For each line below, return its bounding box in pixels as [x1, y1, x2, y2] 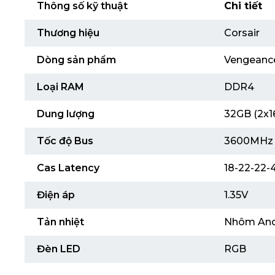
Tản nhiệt [37, 216, 84, 228]
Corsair [224, 27, 260, 39]
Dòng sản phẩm [37, 54, 116, 66]
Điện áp [37, 189, 75, 201]
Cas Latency [37, 162, 99, 174]
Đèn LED [37, 243, 80, 255]
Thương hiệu [37, 27, 99, 39]
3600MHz [224, 135, 273, 147]
